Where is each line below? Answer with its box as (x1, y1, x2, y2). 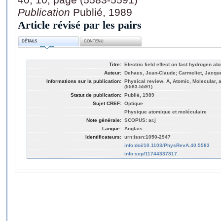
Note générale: (86, 117, 121, 123)
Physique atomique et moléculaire (124, 109, 207, 114)
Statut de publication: (71, 92, 121, 98)
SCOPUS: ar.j (124, 117, 156, 123)
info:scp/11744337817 (124, 150, 177, 156)
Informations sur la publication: (46, 78, 121, 84)
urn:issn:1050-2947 (124, 134, 171, 140)
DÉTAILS (22, 39, 37, 44)
